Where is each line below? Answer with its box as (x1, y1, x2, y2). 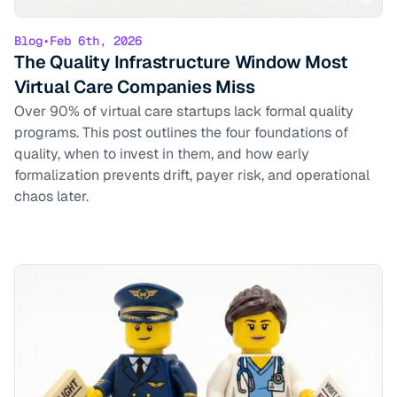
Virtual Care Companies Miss (14, 75, 255, 99)
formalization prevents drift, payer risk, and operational (14, 166, 370, 185)
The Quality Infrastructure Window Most (14, 51, 348, 74)
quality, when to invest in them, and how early (14, 144, 309, 164)
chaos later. (14, 187, 89, 206)
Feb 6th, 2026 (50, 33, 142, 50)
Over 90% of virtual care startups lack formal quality (14, 102, 354, 121)
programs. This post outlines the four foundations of (14, 123, 348, 143)
